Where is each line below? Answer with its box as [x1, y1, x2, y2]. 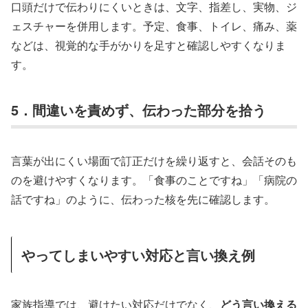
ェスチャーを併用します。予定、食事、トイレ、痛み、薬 [11, 18, 297, 34]
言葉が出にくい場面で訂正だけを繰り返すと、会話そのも [11, 152, 297, 168]
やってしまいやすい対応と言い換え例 [21, 244, 255, 265]
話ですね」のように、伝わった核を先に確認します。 [11, 190, 275, 207]
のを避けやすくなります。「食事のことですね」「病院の [11, 171, 297, 188]
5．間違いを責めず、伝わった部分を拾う [11, 100, 266, 120]
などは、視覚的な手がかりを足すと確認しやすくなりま [11, 37, 286, 54]
